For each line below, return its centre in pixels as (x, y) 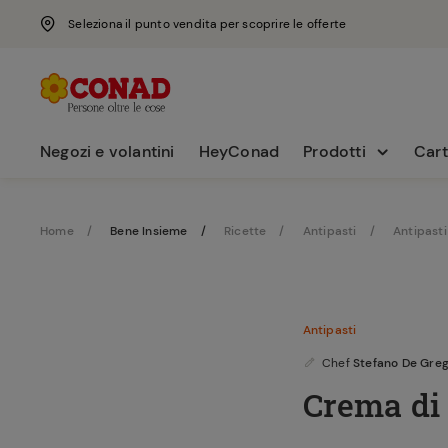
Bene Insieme (149, 231)
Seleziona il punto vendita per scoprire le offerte (207, 23)
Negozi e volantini (107, 151)
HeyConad (239, 151)
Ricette (245, 231)
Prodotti (334, 151)
